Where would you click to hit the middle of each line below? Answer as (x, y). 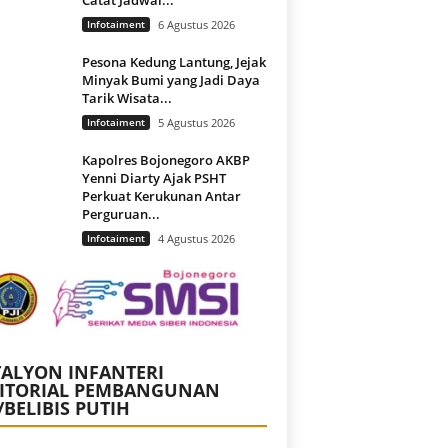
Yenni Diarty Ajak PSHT (153, 177)
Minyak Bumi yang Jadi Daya (170, 79)
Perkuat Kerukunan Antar (161, 195)
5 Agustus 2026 (196, 122)
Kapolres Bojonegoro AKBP (165, 159)
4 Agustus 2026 (196, 238)
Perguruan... (120, 213)
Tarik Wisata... (126, 97)
